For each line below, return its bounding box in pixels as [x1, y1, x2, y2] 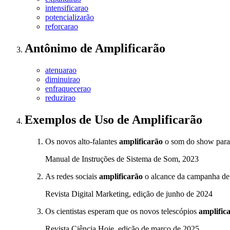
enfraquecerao [45, 84, 91, 93]
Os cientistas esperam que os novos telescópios [45, 207, 199, 216]
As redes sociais [45, 172, 99, 181]
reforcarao [45, 22, 78, 31]
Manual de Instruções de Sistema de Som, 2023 [45, 155, 199, 164]
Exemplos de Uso [25, 113, 117, 127]
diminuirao [45, 75, 80, 84]
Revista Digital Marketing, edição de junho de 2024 [45, 189, 213, 199]
